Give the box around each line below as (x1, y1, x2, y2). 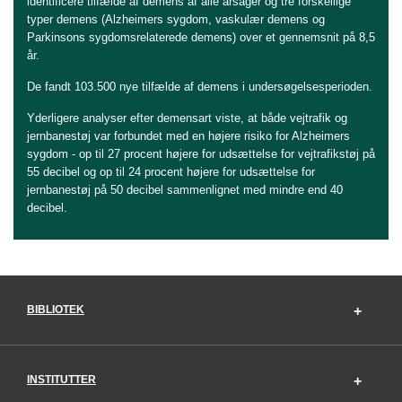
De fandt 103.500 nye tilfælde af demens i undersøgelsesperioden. (27, 79, 372, 93)
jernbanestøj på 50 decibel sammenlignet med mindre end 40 (27, 182, 343, 197)
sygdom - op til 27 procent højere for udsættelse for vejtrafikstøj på (27, 146, 375, 161)
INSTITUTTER (27, 372, 96, 386)
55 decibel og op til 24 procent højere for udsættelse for (27, 164, 315, 179)
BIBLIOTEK (27, 302, 84, 316)
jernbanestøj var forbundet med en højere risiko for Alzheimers (27, 128, 350, 143)
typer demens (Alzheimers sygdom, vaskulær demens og (27, 12, 325, 26)
